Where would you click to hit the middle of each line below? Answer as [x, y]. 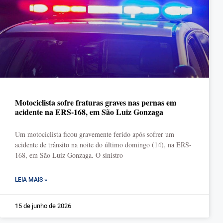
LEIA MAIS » [31, 180]
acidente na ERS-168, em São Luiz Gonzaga [89, 112]
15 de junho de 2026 [43, 206]
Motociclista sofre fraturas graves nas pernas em [96, 102]
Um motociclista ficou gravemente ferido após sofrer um [95, 134]
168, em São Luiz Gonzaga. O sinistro [69, 155]
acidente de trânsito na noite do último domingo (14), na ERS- [103, 145]
